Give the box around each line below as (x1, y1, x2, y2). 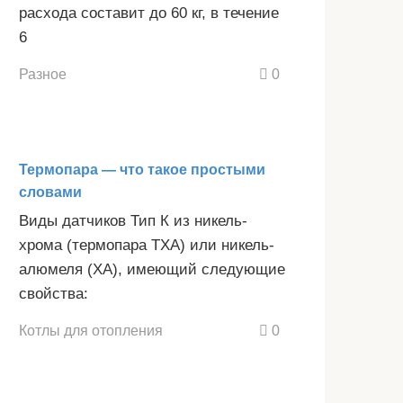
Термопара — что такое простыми (19, 162, 265, 178)
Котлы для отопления (19, 321, 163, 338)
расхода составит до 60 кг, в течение (19, 4, 279, 22)
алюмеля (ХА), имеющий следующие (19, 261, 285, 279)
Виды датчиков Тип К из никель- (19, 212, 247, 230)
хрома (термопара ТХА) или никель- (19, 237, 274, 255)
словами (19, 184, 82, 201)
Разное (19, 66, 67, 83)
